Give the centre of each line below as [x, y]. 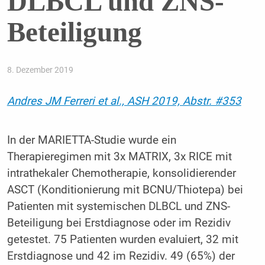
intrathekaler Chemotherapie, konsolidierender [121, 173]
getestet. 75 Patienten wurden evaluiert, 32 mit [122, 239]
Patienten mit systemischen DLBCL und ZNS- [118, 206]
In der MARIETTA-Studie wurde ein [91, 140]
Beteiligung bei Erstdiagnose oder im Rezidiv [119, 223]
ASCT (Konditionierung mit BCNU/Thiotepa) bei [125, 190]
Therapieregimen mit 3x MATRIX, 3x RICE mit [119, 156]
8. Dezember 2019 [40, 70]
